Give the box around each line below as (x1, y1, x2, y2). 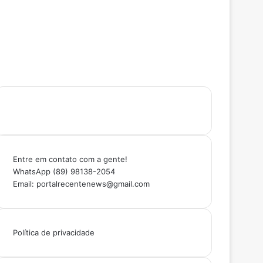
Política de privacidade (12, 227, 95, 237)
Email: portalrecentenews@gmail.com (12, 178, 150, 188)
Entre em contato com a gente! (12, 154, 127, 164)
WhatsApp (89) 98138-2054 (12, 166, 115, 176)
